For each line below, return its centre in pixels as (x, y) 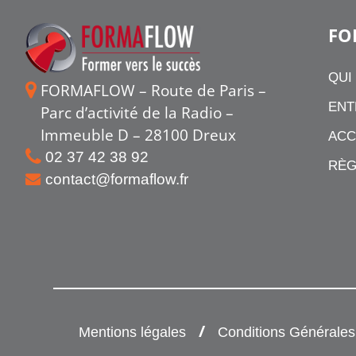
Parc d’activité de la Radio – (137, 112)
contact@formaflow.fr (117, 179)
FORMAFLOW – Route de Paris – (153, 90)
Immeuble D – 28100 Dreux (138, 134)
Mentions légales (132, 332)
